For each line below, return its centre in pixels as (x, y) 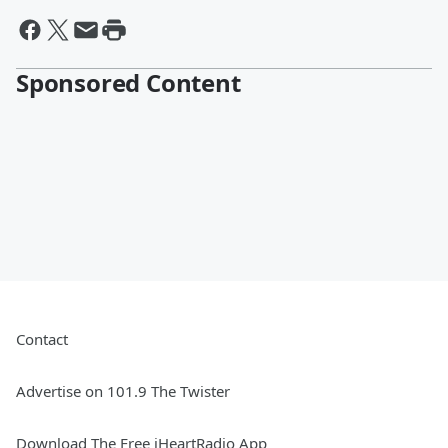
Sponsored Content (128, 83)
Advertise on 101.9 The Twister (123, 391)
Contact (42, 339)
